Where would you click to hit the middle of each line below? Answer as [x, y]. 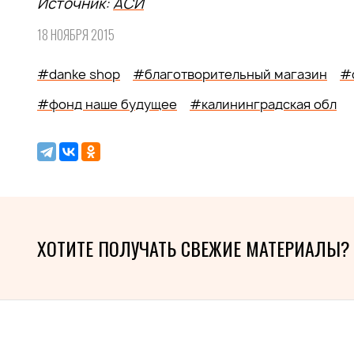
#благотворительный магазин [230, 74]
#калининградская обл [263, 104]
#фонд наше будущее [107, 104]
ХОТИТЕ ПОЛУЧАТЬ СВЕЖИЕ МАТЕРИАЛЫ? [194, 248]
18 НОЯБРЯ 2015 [76, 35]
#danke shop [79, 74]
